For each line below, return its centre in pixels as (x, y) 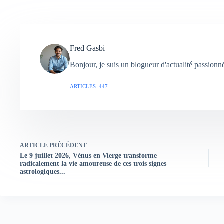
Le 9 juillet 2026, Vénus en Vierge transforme (88, 156)
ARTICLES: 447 (89, 87)
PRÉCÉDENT (67, 146)
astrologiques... (43, 172)
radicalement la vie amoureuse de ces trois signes (93, 164)
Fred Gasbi (87, 48)
